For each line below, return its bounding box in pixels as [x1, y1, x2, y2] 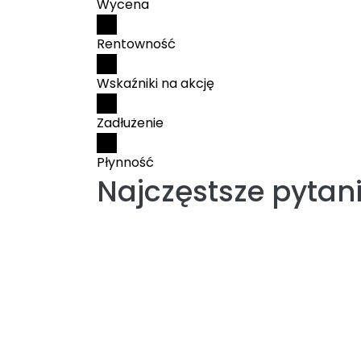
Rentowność [97, 35, 176, 53]
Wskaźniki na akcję [97, 74, 214, 93]
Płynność [97, 153, 154, 172]
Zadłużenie [97, 114, 164, 132]
